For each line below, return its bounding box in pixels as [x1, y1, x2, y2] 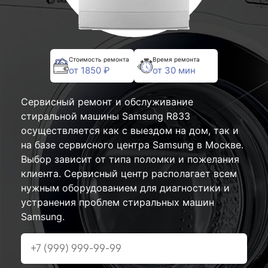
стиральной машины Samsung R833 [21, 110, 190, 122]
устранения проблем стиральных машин [21, 196, 214, 208]
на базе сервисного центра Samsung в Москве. [21, 139, 243, 151]
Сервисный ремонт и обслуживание [21, 96, 193, 108]
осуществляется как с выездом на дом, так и [21, 124, 239, 136]
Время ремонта [153, 55, 200, 63]
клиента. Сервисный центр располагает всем [21, 167, 237, 179]
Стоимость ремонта [69, 55, 129, 63]
